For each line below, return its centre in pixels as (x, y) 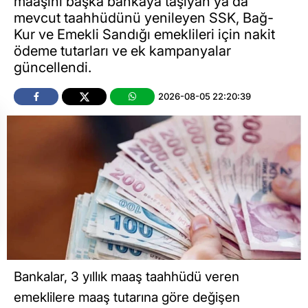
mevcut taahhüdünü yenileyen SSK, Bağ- (144, 18)
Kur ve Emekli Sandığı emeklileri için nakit (144, 34)
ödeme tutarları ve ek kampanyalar (122, 51)
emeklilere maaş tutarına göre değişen (127, 297)
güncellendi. (53, 67)
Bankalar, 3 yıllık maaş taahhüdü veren (126, 276)
